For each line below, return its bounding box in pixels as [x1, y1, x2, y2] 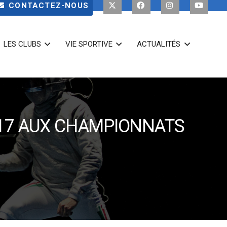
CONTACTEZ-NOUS [9, 1, 89, 10]
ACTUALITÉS [137, 40, 181, 49]
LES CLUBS [4, 40, 42, 49]
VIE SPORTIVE [65, 40, 113, 49]
